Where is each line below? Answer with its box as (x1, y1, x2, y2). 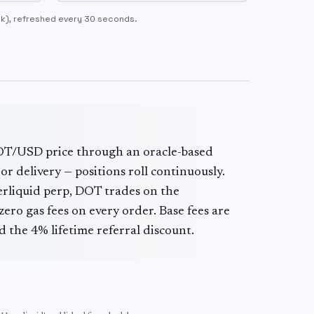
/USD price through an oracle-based (12, 146, 213, 159)
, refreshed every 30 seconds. (9, 13, 137, 25)
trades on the (102, 186, 179, 198)
